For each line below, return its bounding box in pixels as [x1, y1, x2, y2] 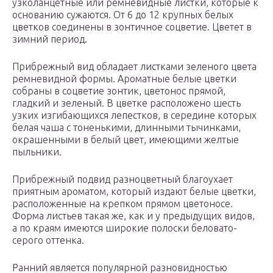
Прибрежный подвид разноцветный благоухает [12, 174, 233, 185]
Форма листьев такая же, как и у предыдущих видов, [12, 210, 255, 222]
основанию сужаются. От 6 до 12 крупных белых [12, 9, 233, 21]
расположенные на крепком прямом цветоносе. [12, 198, 233, 210]
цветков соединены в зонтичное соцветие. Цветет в [12, 21, 252, 33]
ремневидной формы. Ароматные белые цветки [12, 73, 236, 85]
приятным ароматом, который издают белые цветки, [12, 186, 256, 197]
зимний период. [12, 34, 87, 45]
